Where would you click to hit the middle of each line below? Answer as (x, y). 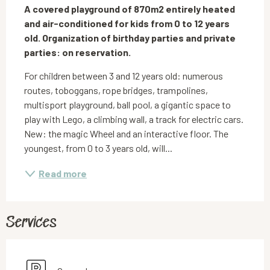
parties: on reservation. (77, 52)
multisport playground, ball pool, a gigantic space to (127, 104)
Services (31, 223)
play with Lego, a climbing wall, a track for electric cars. (134, 119)
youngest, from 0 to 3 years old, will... (98, 148)
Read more (63, 173)
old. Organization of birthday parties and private (130, 37)
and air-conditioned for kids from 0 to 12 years (127, 23)
